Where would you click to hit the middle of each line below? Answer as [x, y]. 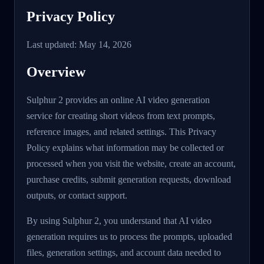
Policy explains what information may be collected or [125, 147]
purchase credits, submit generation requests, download [129, 179]
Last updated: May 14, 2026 [79, 44]
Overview [56, 72]
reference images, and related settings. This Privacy [121, 131]
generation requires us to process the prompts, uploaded [129, 236]
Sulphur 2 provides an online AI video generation [118, 100]
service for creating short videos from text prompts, [121, 115]
